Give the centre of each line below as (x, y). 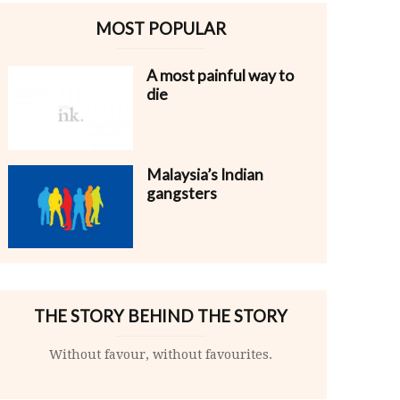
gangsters (182, 193)
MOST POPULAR (161, 29)
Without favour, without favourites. (161, 354)
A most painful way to (220, 76)
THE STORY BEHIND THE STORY (161, 316)
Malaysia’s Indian (205, 174)
